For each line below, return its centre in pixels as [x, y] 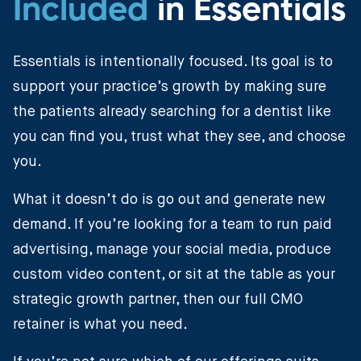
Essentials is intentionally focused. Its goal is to [173, 62]
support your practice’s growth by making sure [170, 87]
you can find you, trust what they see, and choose [179, 137]
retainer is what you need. [100, 325]
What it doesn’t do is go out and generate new [169, 200]
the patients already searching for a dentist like [172, 112]
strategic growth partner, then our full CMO [158, 300]
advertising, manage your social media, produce [172, 250]
